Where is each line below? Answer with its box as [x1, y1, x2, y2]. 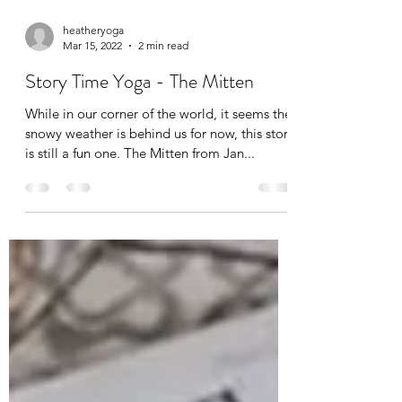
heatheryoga [63, 113, 124, 127]
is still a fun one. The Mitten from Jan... [124, 234, 255, 251]
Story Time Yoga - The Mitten [25, 157, 254, 185]
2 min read [138, 128, 188, 142]
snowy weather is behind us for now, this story [25, 214, 294, 232]
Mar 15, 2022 [63, 128, 122, 142]
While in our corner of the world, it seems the [25, 195, 292, 212]
